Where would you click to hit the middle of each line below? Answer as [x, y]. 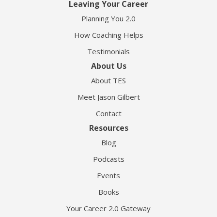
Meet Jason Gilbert [108, 97]
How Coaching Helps [108, 35]
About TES [108, 81]
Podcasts [108, 159]
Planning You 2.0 [108, 19]
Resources [108, 128]
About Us [108, 66]
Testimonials [108, 52]
